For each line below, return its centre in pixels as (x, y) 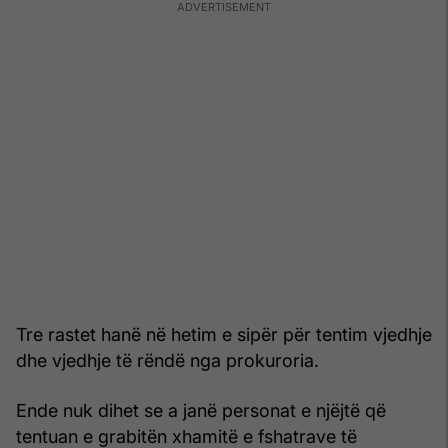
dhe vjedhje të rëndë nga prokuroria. (167, 360)
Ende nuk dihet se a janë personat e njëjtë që (201, 410)
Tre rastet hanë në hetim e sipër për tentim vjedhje (224, 334)
